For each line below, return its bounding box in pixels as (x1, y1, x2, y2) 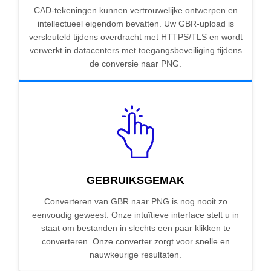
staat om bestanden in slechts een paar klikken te (41, 223, 230, 233)
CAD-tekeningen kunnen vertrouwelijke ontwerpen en (33, 5, 238, 16)
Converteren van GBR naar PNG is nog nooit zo (44, 197, 227, 207)
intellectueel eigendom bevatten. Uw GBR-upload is (37, 19, 234, 29)
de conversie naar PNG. (90, 59, 181, 69)
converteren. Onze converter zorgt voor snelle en (41, 237, 230, 247)
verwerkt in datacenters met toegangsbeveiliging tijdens (29, 45, 242, 56)
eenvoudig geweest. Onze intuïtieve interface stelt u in (32, 210, 239, 220)
